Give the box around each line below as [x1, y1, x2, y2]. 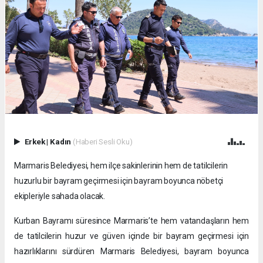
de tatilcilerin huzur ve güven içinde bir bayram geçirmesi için [14, 231, 249, 241]
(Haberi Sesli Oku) [72, 137, 133, 147]
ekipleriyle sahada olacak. [14, 191, 106, 201]
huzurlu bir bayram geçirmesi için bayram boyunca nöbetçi [14, 176, 224, 186]
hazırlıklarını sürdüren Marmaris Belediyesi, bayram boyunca [14, 247, 249, 257]
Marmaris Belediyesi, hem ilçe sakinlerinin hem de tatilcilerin [14, 161, 228, 171]
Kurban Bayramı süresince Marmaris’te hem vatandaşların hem [14, 216, 249, 226]
